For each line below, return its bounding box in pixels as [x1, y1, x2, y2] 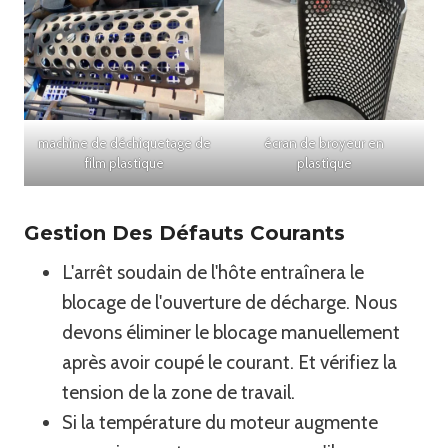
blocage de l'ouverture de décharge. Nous [62, 290, 397, 314]
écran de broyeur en [264, 134, 384, 151]
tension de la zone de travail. [62, 380, 295, 404]
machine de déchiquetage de [37, 134, 211, 151]
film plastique [84, 154, 164, 171]
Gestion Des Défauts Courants [24, 220, 345, 245]
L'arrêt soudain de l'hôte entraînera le [62, 260, 364, 284]
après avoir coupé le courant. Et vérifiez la [62, 350, 397, 374]
